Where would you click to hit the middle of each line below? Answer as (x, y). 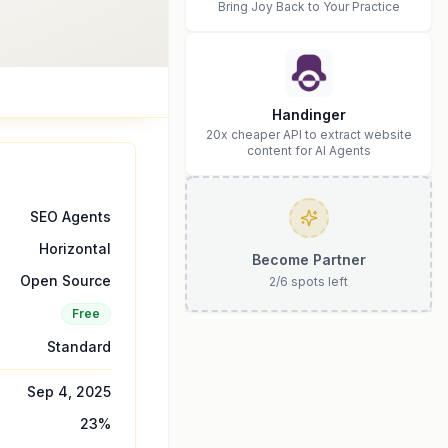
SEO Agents (70, 216)
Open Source (65, 280)
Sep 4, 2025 (69, 391)
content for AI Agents (308, 150)
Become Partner (308, 259)
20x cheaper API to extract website (308, 134)
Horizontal (75, 248)
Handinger (308, 114)
